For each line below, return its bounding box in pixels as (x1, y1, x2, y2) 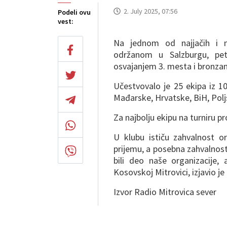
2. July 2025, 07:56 (124, 7, 177, 16)
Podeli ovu (58, 8, 91, 17)
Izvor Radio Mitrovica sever (113, 186, 216, 198)
